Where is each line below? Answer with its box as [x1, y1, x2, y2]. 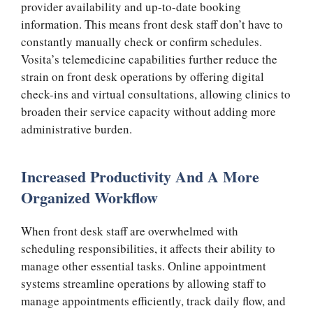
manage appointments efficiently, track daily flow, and [21, 292, 286, 309]
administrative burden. [21, 121, 132, 138]
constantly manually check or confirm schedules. [21, 34, 262, 50]
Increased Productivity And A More [21, 164, 259, 188]
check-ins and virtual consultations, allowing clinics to [21, 86, 291, 103]
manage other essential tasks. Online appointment [21, 257, 266, 274]
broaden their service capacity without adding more [21, 103, 276, 120]
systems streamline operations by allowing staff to [21, 275, 266, 291]
